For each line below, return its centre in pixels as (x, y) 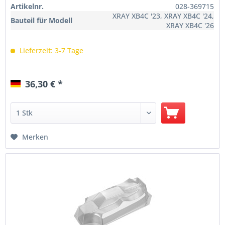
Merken (35, 137)
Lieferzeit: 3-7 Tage (51, 51)
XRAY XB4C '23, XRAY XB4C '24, (163, 16)
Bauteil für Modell (42, 21)
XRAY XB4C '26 (190, 26)
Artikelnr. (27, 7)
